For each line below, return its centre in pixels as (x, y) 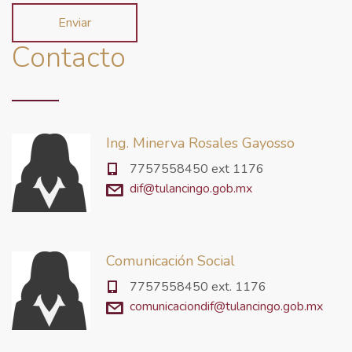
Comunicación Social (170, 260)
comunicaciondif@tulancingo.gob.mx (226, 306)
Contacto (69, 57)
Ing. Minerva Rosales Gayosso (200, 143)
